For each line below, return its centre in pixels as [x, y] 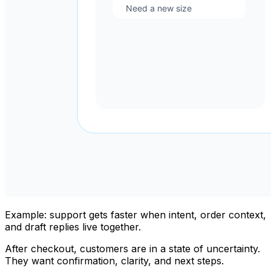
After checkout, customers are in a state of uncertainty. [132, 249]
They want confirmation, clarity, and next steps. [114, 261]
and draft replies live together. [73, 227]
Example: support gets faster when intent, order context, [135, 215]
